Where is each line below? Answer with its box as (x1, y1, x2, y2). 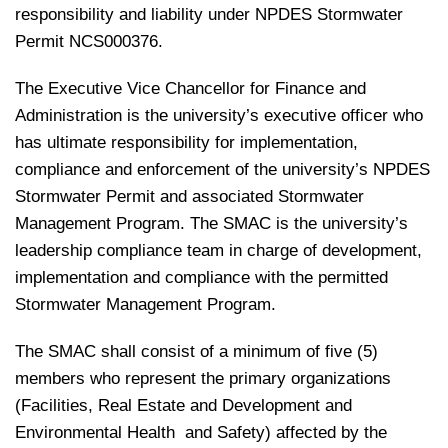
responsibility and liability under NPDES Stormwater (15, 5, 403, 24)
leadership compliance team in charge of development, (15, 241, 422, 260)
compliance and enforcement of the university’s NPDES (15, 160, 430, 179)
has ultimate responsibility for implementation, (15, 133, 358, 152)
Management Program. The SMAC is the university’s (15, 214, 408, 233)
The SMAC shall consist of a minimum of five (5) (15, 342, 378, 361)
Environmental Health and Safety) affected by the (15, 423, 387, 442)
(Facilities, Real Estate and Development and (15, 396, 352, 415)
